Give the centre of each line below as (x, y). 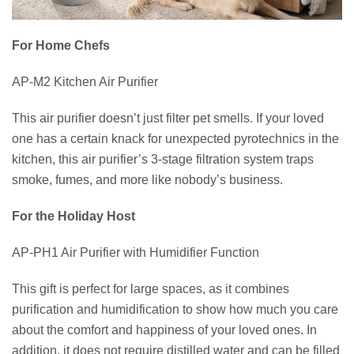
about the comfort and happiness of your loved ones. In (164, 330)
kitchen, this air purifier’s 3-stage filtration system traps (163, 159)
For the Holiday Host (73, 216)
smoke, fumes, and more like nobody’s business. (147, 179)
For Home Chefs (61, 45)
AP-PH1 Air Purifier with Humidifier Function (136, 252)
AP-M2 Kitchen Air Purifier (85, 81)
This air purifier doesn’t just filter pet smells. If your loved (168, 118)
